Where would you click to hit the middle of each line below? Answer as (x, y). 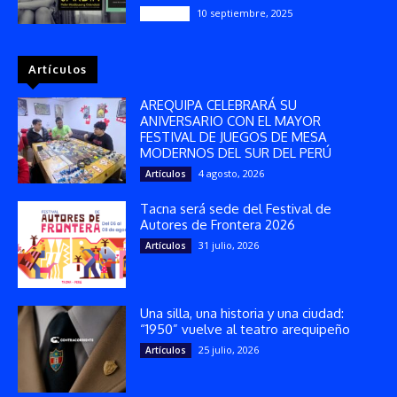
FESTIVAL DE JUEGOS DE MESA (234, 136)
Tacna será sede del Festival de (236, 209)
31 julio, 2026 (229, 245)
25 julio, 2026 (229, 350)
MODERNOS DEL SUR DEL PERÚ (236, 152)
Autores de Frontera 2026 (218, 225)
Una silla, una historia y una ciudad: (242, 314)
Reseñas (165, 13)
